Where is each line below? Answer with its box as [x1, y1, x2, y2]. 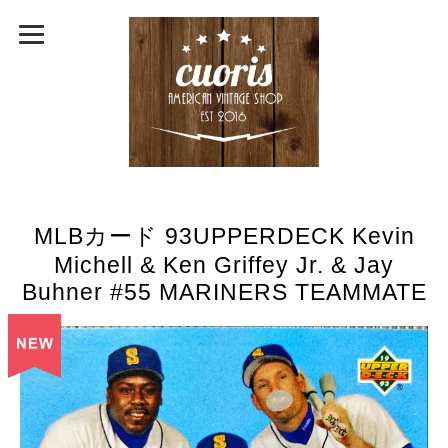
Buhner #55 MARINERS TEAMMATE [21, 279, 427, 305]
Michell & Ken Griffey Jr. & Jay [54, 252, 394, 278]
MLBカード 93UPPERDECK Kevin [33, 223, 415, 249]
